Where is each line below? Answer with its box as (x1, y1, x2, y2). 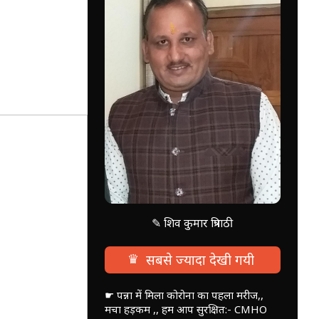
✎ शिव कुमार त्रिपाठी (152, 214, 234, 231)
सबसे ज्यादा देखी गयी (142, 250, 254, 269)
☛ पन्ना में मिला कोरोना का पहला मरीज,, (104, 287, 263, 302)
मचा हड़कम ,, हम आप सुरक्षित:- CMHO (104, 301, 267, 316)
